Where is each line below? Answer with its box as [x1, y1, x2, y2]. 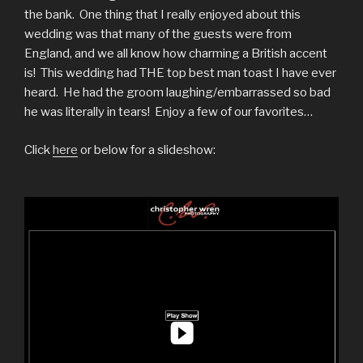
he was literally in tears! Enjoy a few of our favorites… [24, 105, 313, 120]
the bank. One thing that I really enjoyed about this [24, 7, 301, 23]
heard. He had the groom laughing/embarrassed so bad [24, 85, 331, 100]
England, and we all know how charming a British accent [24, 46, 327, 62]
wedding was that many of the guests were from [24, 27, 292, 42]
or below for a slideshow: [78, 142, 216, 157]
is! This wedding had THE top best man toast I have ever [24, 66, 336, 81]
